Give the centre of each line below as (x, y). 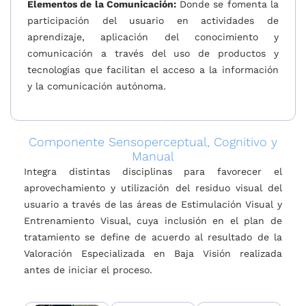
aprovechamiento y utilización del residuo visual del (153, 188)
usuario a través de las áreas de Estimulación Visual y (153, 205)
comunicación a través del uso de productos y (153, 53)
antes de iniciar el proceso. (88, 270)
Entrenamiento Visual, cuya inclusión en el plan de (153, 221)
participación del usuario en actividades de (153, 20)
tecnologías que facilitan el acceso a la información (153, 69)
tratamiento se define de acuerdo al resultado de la (153, 237)
